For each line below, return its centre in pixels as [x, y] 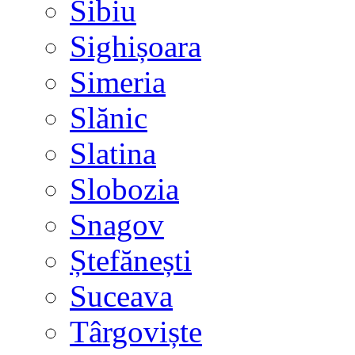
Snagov [117, 225]
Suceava [121, 296]
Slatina [113, 153]
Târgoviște [136, 332]
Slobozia [124, 189]
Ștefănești [131, 260]
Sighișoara [136, 46]
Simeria [118, 82]
